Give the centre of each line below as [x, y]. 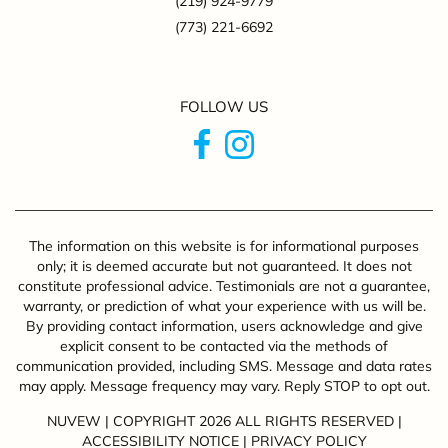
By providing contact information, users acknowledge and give [224, 326]
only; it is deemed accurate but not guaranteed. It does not [224, 266]
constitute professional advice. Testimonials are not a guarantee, [224, 286]
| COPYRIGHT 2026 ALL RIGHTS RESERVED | [251, 421]
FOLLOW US [224, 107]
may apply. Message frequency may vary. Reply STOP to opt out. [224, 386]
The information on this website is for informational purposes [224, 246]
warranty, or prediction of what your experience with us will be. [224, 306]
